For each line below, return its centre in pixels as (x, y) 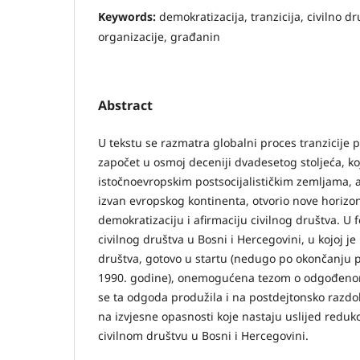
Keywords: (129, 16)
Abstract (125, 105)
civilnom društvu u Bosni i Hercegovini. (203, 335)
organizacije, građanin (159, 36)
